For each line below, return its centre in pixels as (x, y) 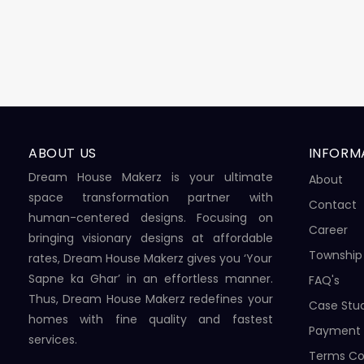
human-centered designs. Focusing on (151, 217)
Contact (332, 204)
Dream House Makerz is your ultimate (151, 177)
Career (328, 230)
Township (335, 255)
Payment (334, 330)
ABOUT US (63, 153)
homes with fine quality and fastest (151, 319)
